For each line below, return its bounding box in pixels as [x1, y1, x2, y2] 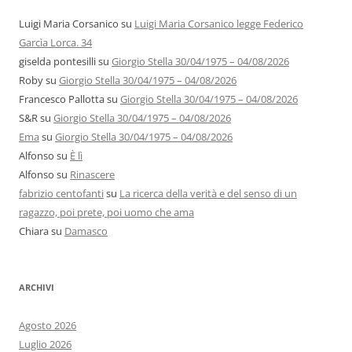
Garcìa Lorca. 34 [19, 35, 92, 50]
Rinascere [70, 167, 115, 182]
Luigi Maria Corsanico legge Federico [134, 16, 303, 31]
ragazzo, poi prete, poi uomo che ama [19, 205, 194, 220]
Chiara [19, 224, 49, 239]
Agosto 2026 [19, 318, 76, 333]
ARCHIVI [19, 281, 54, 294]
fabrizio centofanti [19, 186, 104, 201]
